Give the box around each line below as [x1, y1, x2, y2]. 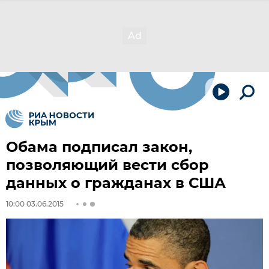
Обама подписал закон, [6, 138, 192, 156]
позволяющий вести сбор [6, 156, 209, 174]
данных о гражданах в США [6, 174, 226, 192]
